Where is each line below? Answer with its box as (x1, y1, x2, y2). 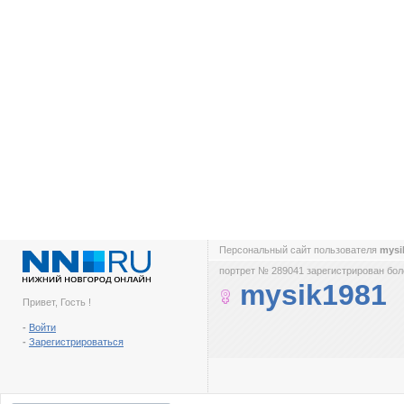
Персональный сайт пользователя (219, 244, 380, 255)
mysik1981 (240, 279, 387, 311)
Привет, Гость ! (23, 297, 91, 308)
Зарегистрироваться (29, 336, 124, 347)
